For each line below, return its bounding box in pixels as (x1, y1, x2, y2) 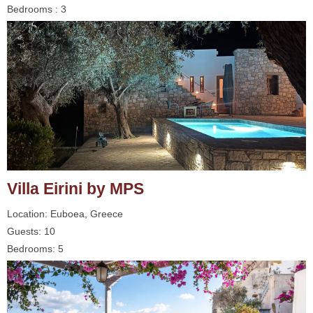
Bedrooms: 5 (7, 242, 64, 256)
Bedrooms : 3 (7, 2, 66, 16)
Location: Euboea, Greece (7, 207, 123, 221)
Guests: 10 (7, 224, 55, 238)
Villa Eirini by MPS (7, 177, 144, 200)
